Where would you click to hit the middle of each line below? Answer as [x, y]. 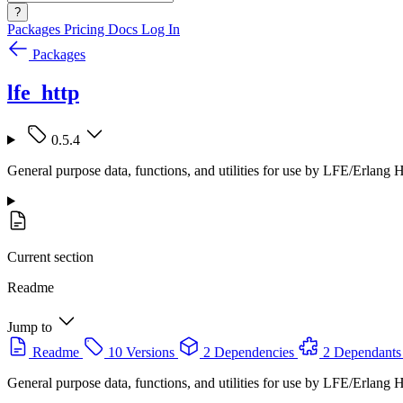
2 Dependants [362, 352]
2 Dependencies [249, 352]
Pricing [86, 29]
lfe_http [43, 92]
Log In [161, 29]
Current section [50, 256]
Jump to [30, 327]
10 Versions [141, 352]
